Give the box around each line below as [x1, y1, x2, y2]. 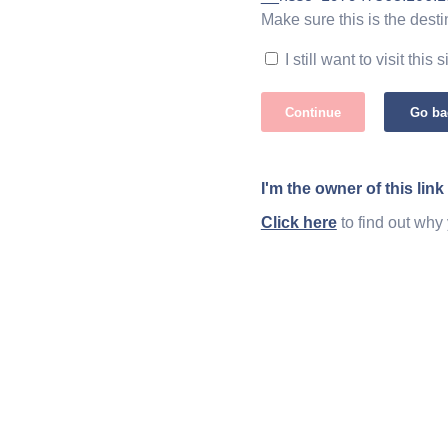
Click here [260, 213, 337, 231]
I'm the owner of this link [260, 180, 444, 198]
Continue [284, 104, 341, 120]
